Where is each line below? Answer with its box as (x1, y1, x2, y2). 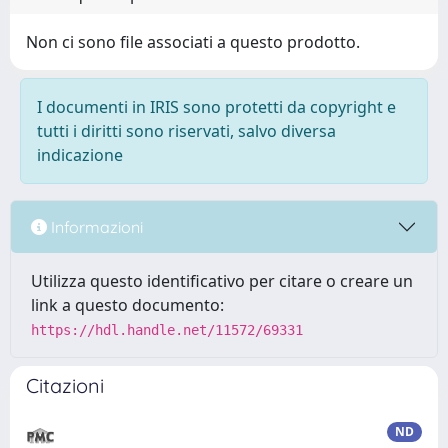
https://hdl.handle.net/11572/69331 (31, 322, 303, 338)
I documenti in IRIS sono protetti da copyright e (37, 96, 396, 118)
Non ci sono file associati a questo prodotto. (26, 31, 360, 53)
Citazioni (26, 373, 104, 398)
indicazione (37, 144, 123, 166)
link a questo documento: (31, 294, 224, 316)
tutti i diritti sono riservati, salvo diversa (37, 120, 336, 142)
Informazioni (47, 216, 143, 237)
